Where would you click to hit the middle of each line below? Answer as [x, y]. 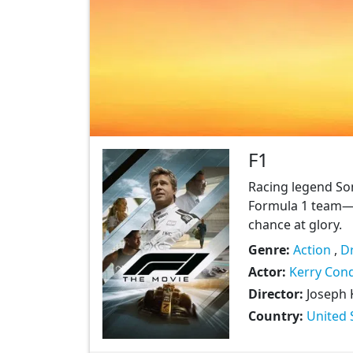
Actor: [268, 272]
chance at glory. [295, 225]
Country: [277, 316]
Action [312, 250]
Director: [277, 294]
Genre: [270, 250]
